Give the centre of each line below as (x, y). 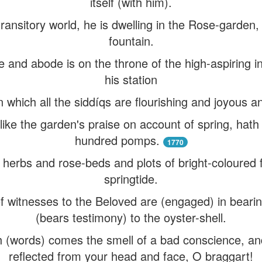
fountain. (131, 41)
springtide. (131, 179)
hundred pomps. (117, 140)
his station (131, 79)
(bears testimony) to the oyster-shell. (131, 217)
